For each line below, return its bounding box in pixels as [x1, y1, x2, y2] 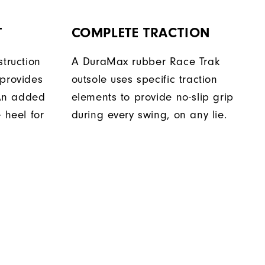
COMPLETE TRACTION [71, 25, 211, 41]
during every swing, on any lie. [71, 109, 227, 122]
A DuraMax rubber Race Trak [71, 56, 220, 69]
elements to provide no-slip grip [71, 91, 234, 104]
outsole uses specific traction [71, 73, 218, 86]
